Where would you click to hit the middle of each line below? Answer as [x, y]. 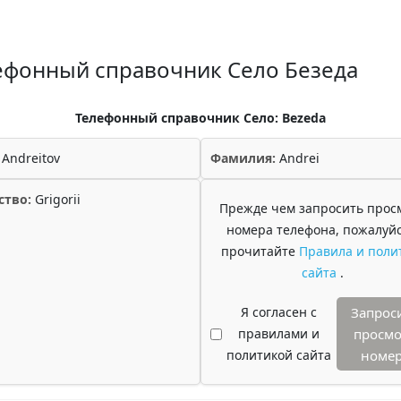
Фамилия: [243, 158]
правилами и [278, 333]
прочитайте [260, 251]
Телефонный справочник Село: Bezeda [200, 118]
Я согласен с [278, 312]
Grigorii [56, 199]
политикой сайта [278, 355]
